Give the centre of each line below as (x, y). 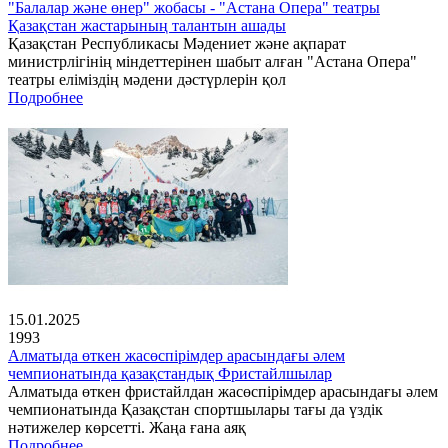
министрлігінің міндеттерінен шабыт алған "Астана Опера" (212, 62)
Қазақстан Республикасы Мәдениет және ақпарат (177, 44)
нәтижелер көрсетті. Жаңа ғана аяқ (127, 428)
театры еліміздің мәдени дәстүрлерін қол (147, 80)
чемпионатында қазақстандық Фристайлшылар (170, 374)
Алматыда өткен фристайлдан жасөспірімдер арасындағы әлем (223, 392)
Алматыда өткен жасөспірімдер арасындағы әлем (176, 356)
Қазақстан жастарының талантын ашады (147, 26)
